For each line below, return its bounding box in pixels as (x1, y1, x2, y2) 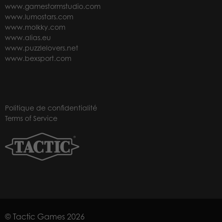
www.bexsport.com (5, 54, 71, 62)
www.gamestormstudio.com (5, 1, 101, 10)
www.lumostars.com (5, 12, 73, 21)
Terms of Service (5, 114, 57, 123)
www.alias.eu (5, 33, 51, 42)
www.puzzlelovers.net (5, 43, 78, 52)
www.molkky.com (5, 22, 65, 31)
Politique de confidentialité (5, 104, 97, 112)
